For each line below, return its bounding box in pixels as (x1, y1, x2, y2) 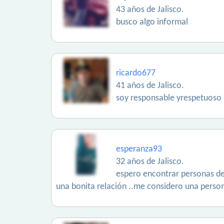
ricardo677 (116, 68, 155, 78)
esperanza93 (116, 144, 162, 154)
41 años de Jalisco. (116, 81, 184, 90)
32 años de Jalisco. (116, 157, 184, 166)
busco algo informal (116, 17, 188, 27)
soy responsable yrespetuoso (116, 93, 221, 103)
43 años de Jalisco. (116, 5, 184, 14)
